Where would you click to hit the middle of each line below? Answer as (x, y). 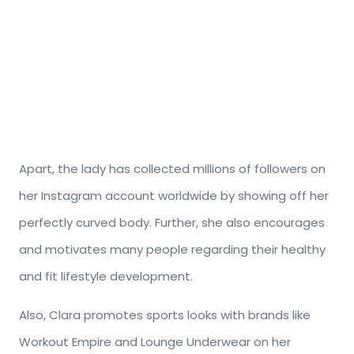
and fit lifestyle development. (106, 276)
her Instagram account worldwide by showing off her (174, 195)
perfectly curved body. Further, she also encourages (172, 222)
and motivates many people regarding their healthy (172, 249)
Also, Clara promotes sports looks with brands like (165, 314)
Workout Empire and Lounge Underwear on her (155, 341)
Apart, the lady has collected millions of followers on (172, 168)
